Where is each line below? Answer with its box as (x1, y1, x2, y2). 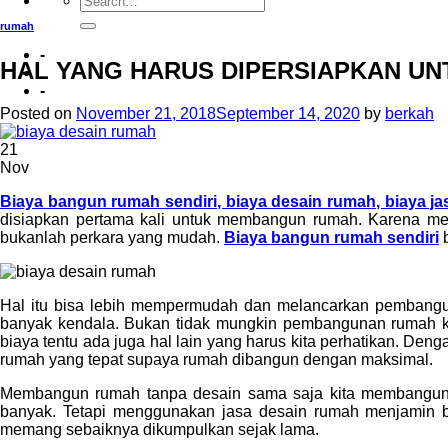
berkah (385, 105, 434, 123)
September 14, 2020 (216, 105, 360, 123)
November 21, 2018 (76, 105, 216, 123)
